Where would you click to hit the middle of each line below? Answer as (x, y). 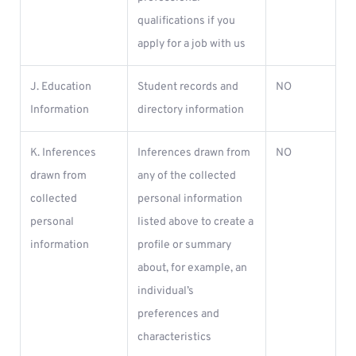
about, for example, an (192, 268)
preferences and (178, 314)
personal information (190, 199)
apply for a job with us (192, 44)
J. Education (61, 87)
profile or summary (184, 245)
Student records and (188, 87)
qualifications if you (186, 21)
